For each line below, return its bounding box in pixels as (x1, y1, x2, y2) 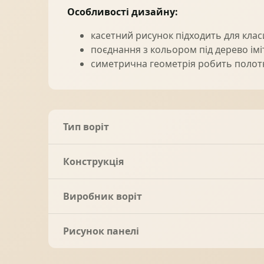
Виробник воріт (63, 190, 142, 203)
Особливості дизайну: (67, 5, 178, 19)
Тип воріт (63, 120, 109, 134)
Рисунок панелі (63, 225, 139, 238)
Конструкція (63, 155, 124, 169)
